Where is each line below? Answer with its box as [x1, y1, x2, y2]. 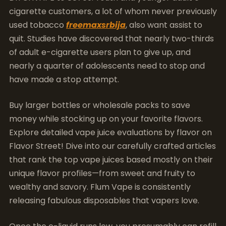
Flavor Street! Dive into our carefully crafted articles [9, 140, 216, 152]
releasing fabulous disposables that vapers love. [9, 195, 199, 206]
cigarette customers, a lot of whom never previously [9, 6, 217, 17]
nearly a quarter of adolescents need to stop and [9, 60, 205, 72]
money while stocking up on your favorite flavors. [9, 113, 203, 125]
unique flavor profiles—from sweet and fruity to [9, 167, 195, 179]
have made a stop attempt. [9, 74, 119, 85]
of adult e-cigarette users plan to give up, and [9, 46, 191, 58]
